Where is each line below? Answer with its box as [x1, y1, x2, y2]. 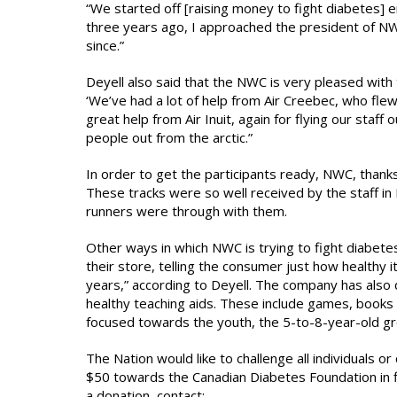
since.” [86, 36, 124, 54]
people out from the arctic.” [86, 128, 253, 146]
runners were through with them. [86, 202, 287, 220]
